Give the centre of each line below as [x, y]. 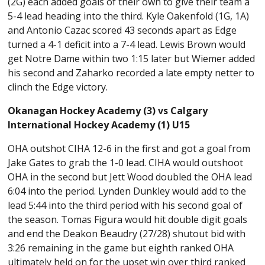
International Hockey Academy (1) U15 [99, 125]
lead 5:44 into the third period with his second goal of [125, 206]
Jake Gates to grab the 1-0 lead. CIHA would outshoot [126, 163]
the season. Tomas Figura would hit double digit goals [128, 220]
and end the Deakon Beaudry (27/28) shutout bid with [127, 234]
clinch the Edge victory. [59, 87]
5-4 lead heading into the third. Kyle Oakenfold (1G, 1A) [129, 16]
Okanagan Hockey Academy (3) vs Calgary [108, 111]
